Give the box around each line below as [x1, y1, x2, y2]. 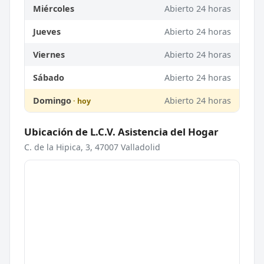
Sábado [33, 71, 64, 83]
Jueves [33, 25, 61, 37]
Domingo [33, 94, 71, 106]
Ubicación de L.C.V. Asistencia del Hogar [24, 124, 219, 138]
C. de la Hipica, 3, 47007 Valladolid [24, 141, 160, 153]
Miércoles [33, 2, 74, 14]
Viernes [33, 48, 65, 60]
